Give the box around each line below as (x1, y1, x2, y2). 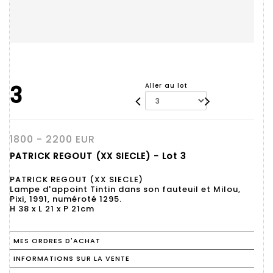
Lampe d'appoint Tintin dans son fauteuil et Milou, (10, 183, 241, 195)
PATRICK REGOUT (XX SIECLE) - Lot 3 (10, 150, 186, 162)
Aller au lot (145, 81, 188, 90)
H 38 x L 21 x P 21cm (10, 203, 94, 214)
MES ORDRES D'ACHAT (13, 236, 101, 246)
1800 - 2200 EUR (10, 132, 95, 146)
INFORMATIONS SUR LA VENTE (13, 253, 130, 263)
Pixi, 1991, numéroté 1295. (10, 193, 122, 205)
